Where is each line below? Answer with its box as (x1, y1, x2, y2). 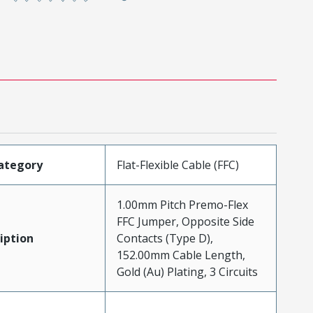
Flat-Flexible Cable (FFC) (116, 156, 239, 173)
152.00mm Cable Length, (116, 247, 245, 263)
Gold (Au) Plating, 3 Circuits (116, 263, 258, 279)
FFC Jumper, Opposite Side (116, 213, 254, 229)
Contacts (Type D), (116, 230, 213, 246)
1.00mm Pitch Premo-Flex (116, 196, 248, 212)
